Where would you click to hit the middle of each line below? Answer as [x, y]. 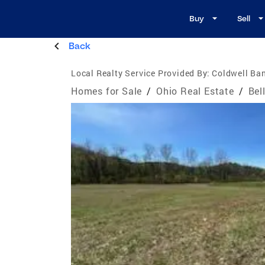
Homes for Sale [107, 91]
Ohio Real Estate [195, 91]
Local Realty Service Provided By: [140, 73]
